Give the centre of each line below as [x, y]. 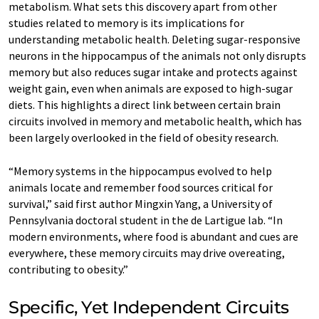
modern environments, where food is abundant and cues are [153, 236]
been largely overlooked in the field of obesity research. [143, 137]
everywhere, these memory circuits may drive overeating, [147, 252]
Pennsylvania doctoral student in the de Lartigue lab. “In [146, 220]
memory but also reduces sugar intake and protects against [153, 72]
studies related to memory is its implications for [126, 22]
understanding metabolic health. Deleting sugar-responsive [155, 39]
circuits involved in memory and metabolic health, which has [155, 121]
